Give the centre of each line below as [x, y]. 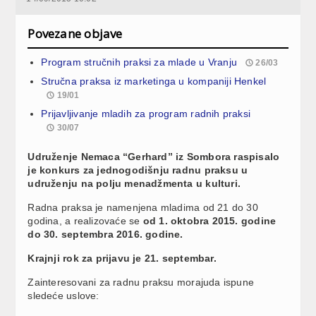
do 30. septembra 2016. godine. [105, 234]
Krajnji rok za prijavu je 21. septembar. [122, 258]
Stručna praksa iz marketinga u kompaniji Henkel [154, 81]
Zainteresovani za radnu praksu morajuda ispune [141, 282]
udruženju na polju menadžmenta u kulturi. [134, 183]
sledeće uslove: [63, 295]
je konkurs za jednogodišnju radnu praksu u [138, 170]
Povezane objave [75, 33]
